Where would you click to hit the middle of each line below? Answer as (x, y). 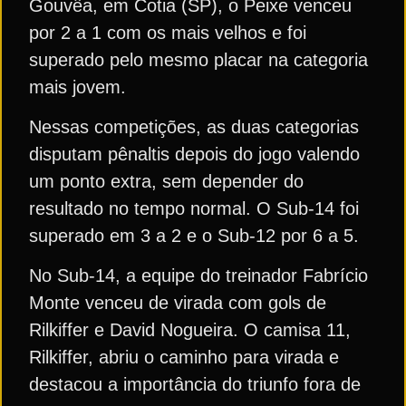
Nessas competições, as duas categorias (194, 126)
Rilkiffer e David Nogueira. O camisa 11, (190, 330)
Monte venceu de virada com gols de (178, 303)
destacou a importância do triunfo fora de (195, 385)
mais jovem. (77, 87)
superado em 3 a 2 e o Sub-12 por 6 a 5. (194, 235)
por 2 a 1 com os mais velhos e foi (168, 32)
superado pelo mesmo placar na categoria (198, 59)
